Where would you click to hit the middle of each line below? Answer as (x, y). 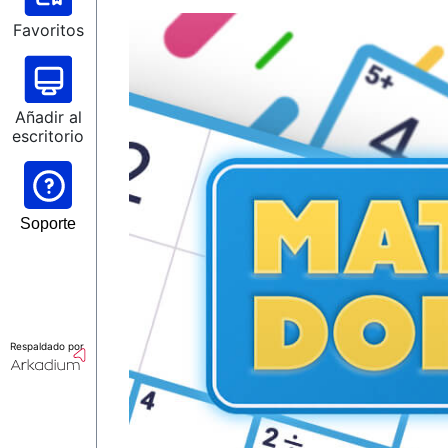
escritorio (48, 136)
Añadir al (48, 117)
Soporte (48, 223)
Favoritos (48, 30)
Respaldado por (47, 346)
